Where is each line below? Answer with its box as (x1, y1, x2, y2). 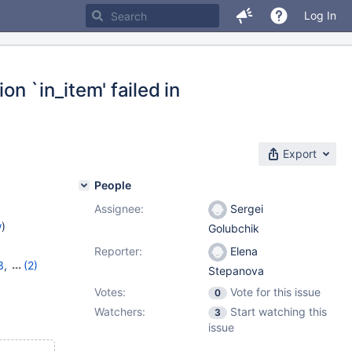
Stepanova (208, 264, 264, 278)
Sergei (227, 202, 263, 215)
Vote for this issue (230, 285, 321, 299)
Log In (304, 9, 336, 22)
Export (283, 147, 317, 160)
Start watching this (230, 305, 327, 318)
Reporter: (94, 244, 142, 258)
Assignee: (94, 202, 144, 215)
